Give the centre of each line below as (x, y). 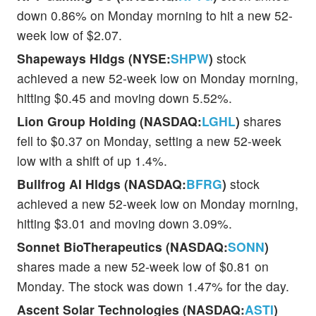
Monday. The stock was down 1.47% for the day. (153, 286)
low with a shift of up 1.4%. (92, 160)
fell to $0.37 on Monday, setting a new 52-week (149, 140)
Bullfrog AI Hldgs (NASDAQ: (102, 183)
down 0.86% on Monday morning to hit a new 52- (155, 15)
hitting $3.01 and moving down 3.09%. (124, 223)
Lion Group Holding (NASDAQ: (109, 121)
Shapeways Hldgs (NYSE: (94, 58)
